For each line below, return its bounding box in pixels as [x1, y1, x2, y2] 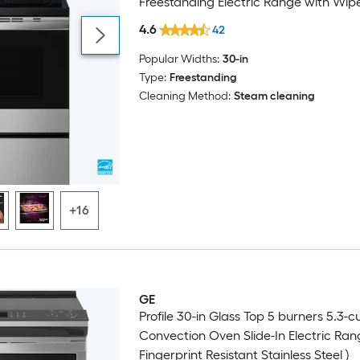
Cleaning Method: [138, 88, 231, 103]
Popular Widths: [138, 51, 219, 66]
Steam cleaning [233, 88, 315, 103]
